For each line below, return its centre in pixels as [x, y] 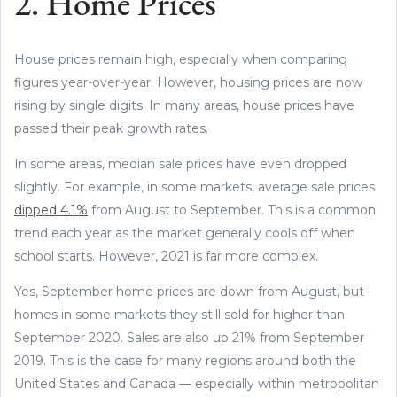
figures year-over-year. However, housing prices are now [188, 82]
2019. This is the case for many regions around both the [185, 360]
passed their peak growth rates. [113, 128]
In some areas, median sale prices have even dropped [180, 163]
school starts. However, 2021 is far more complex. [168, 256]
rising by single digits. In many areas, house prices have [184, 105]
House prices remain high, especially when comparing [181, 59]
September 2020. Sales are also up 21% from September [189, 337]
